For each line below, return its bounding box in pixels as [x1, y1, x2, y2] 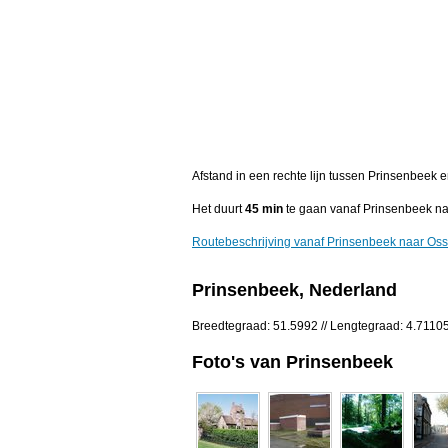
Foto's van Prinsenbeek [192, 351, 393, 372]
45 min [245, 202, 283, 217]
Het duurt [192, 202, 245, 217]
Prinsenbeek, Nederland [192, 280, 397, 301]
